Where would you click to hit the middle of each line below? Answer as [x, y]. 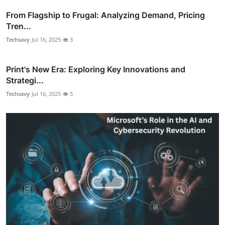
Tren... [19, 26]
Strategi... [25, 80]
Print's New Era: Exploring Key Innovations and [96, 69]
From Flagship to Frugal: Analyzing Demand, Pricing [105, 15]
